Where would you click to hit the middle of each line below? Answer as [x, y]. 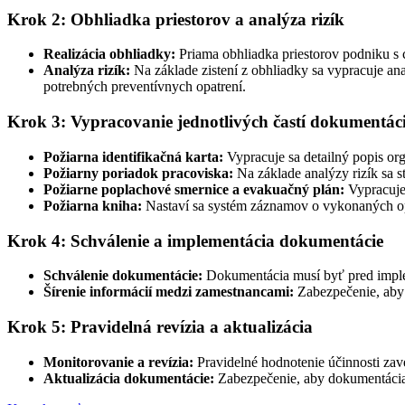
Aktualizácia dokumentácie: [129, 378]
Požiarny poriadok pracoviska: [138, 173]
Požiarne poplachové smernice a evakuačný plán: [194, 189]
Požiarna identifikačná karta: [133, 156]
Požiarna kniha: [93, 205]
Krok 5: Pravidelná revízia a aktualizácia [160, 327]
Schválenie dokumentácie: [123, 276]
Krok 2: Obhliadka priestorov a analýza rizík [176, 19]
